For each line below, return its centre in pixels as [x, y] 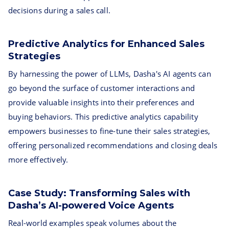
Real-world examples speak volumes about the [93, 223]
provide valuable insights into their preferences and [101, 102]
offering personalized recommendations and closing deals [113, 145]
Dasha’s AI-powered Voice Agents [91, 205]
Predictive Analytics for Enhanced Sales [106, 44]
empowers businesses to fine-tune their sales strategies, [109, 131]
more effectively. [38, 159]
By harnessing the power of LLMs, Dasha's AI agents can [110, 74]
